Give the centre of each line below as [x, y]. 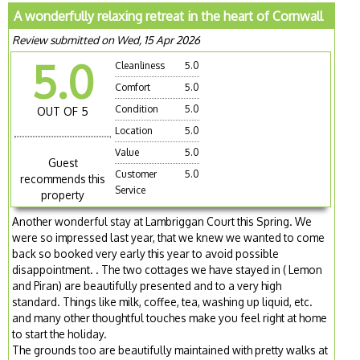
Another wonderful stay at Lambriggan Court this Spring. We [162, 222]
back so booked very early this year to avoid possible [146, 254]
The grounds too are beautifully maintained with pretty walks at [170, 350]
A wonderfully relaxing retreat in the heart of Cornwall [169, 16]
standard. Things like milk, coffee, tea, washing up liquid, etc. [163, 302]
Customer [136, 174]
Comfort [133, 88]
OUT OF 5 [63, 112]
